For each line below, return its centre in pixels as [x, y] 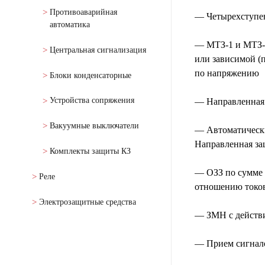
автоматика [70, 25]
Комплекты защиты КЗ [90, 151]
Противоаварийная [83, 12]
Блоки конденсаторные [91, 75]
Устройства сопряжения [92, 101]
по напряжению [227, 73]
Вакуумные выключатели [94, 126]
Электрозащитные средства [88, 202]
